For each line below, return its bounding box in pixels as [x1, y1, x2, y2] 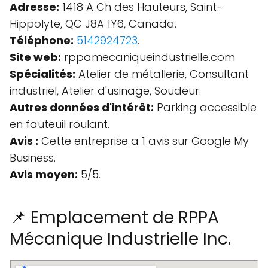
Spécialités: [10, 66, 75, 81]
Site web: [10, 50, 61, 65]
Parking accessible [154, 100, 257, 115]
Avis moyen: [10, 167, 78, 182]
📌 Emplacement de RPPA [10, 206, 219, 229]
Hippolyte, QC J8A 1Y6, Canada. [10, 16, 176, 31]
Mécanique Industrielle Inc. [10, 227, 231, 251]
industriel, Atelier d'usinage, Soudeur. [10, 83, 201, 98]
